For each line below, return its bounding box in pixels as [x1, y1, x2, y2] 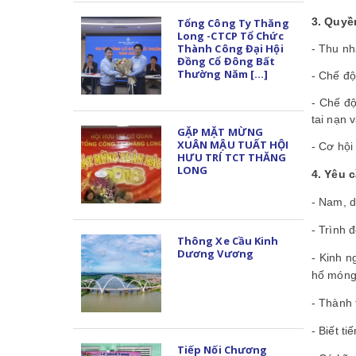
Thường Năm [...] [176, 66, 269, 81]
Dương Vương [176, 246, 253, 261]
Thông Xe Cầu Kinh [176, 233, 279, 248]
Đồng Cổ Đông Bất [176, 53, 276, 68]
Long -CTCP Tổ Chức [176, 28, 284, 43]
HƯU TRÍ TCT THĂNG [176, 149, 287, 164]
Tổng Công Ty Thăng [176, 15, 289, 30]
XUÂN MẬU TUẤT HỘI [176, 137, 289, 152]
